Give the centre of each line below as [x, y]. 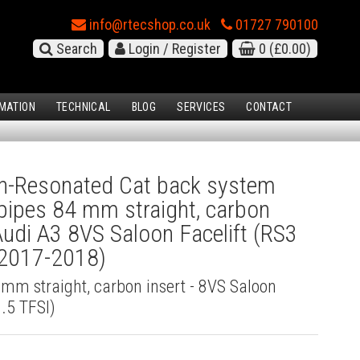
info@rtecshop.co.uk [148, 25]
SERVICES [201, 107]
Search [75, 49]
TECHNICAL [84, 107]
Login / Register [173, 49]
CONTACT [269, 107]
